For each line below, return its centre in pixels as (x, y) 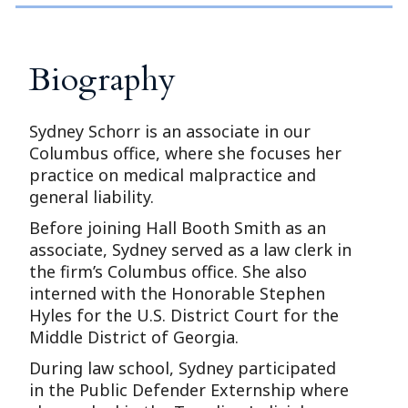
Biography (103, 79)
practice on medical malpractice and (173, 174)
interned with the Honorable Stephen (178, 293)
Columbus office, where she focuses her (186, 153)
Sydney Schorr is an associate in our (170, 131)
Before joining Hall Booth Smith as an (178, 227)
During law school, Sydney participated (183, 367)
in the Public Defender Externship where (189, 389)
